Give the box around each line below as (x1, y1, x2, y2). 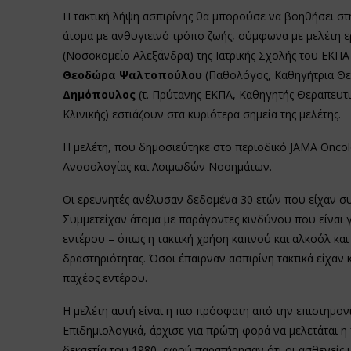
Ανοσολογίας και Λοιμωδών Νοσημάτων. (62, 158, 275, 174)
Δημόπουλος (62, 86, 136, 102)
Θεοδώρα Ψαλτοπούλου (62, 67, 202, 82)
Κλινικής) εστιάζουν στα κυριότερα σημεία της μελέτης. (62, 106, 341, 121)
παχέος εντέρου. (62, 270, 147, 285)
